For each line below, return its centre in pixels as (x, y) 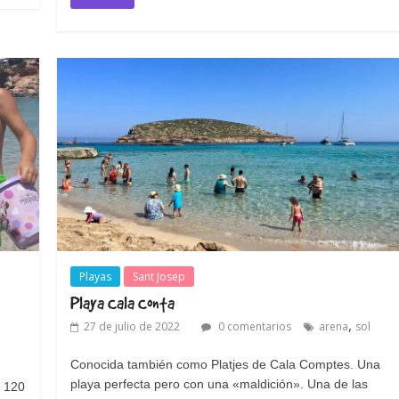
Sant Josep (159, 276)
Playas (96, 276)
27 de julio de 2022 (132, 326)
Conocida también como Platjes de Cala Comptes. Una (226, 364)
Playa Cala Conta (123, 302)
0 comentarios (254, 326)
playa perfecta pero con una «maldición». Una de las (220, 383)
